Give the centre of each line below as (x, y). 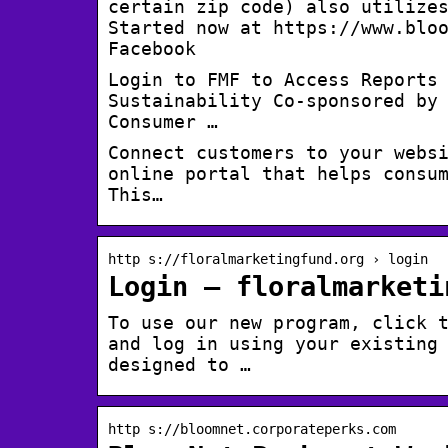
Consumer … (163, 122)
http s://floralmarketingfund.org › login (268, 259)
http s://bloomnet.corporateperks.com (252, 429)
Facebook (152, 49)
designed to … (179, 365)
